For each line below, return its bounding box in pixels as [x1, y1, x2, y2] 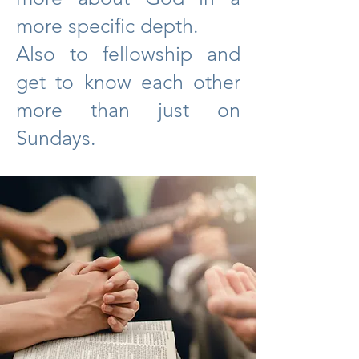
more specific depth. [16, 14, 199, 38]
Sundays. [16, 126, 96, 150]
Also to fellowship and [16, 42, 240, 66]
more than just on [16, 98, 240, 122]
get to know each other [16, 70, 240, 94]
